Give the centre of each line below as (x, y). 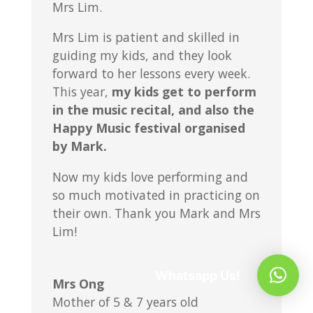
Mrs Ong (78, 284)
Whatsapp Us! (198, 275)
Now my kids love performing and (150, 176)
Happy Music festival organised (148, 128)
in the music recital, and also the (153, 110)
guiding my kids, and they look (142, 56)
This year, (80, 92)
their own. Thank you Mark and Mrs (156, 213)
